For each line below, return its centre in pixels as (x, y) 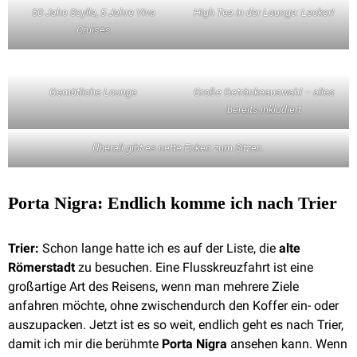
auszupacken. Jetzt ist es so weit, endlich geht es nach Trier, (176, 325)
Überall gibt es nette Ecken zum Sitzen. (178, 148)
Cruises (93, 30)
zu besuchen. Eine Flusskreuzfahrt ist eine (194, 267)
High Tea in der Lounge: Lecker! (264, 12)
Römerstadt (41, 267)
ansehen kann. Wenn (287, 344)
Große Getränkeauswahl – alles (264, 92)
